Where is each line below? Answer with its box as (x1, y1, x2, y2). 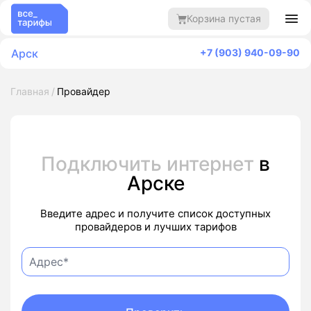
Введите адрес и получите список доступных (40, 207, 271, 220)
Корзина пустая (187, 12, 261, 24)
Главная (10, 85, 49, 97)
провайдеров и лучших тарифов (74, 220, 237, 233)
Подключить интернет (41, 152, 259, 176)
